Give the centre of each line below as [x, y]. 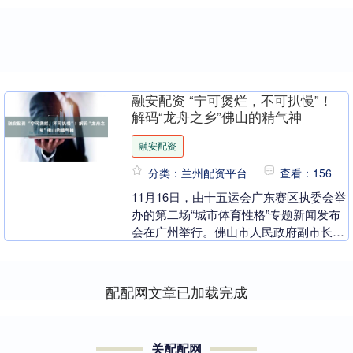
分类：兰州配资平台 [198, 173]
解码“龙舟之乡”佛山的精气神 [217, 117]
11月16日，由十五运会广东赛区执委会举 [239, 197]
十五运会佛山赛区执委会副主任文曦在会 [238, 249]
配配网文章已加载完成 [176, 292]
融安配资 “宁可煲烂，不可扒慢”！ [232, 100]
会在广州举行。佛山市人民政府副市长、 [238, 232]
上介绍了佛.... [168, 266]
